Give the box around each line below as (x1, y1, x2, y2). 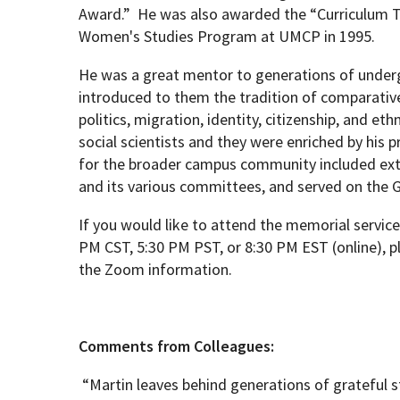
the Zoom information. (79, 259, 233, 279)
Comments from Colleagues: (79, 336, 275, 356)
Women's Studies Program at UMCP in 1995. (79, 26, 376, 46)
